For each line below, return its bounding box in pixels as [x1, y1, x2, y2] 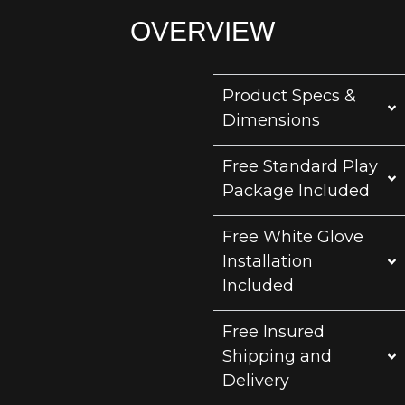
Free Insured [221, 321, 325, 342]
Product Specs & [221, 85, 356, 106]
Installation [221, 250, 313, 271]
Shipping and [221, 345, 332, 366]
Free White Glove [221, 226, 363, 247]
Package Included [221, 180, 370, 201]
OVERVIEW [130, 15, 275, 46]
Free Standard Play [221, 155, 378, 176]
